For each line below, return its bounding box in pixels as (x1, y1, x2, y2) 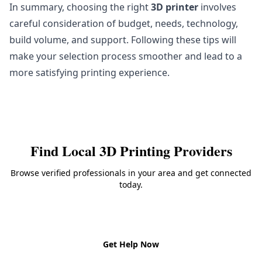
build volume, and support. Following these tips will (9, 33, 236, 46)
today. (119, 179, 143, 190)
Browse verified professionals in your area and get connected (11, 167, 251, 178)
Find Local (30, 140, 99, 161)
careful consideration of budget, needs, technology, (9, 17, 238, 30)
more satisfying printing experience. (9, 66, 170, 79)
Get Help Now (103, 239, 159, 250)
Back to (92, 212, 125, 223)
